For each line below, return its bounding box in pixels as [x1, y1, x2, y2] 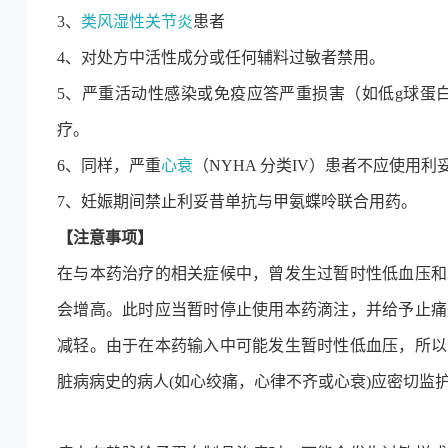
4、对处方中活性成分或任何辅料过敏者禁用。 [57, 49, 385, 66]
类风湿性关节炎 [81, 13, 193, 30]
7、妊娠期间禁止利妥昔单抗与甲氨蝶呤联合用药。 [57, 193, 417, 210]
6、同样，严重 [57, 157, 161, 174]
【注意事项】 [57, 229, 153, 246]
